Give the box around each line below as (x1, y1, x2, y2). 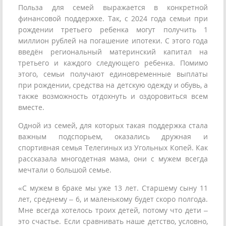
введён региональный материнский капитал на (18, 47, 208, 57)
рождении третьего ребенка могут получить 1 (18, 25, 208, 35)
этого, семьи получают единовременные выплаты (18, 69, 208, 79)
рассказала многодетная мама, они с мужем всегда (18, 154, 208, 164)
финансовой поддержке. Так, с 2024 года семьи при (18, 14, 208, 24)
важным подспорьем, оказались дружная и (18, 132, 208, 142)
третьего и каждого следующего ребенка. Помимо (18, 58, 208, 68)
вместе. (18, 102, 44, 112)
